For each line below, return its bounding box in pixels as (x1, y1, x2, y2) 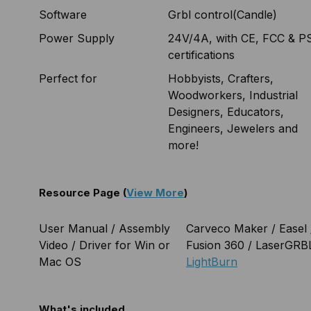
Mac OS (39, 255, 81, 269)
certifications (168, 48, 235, 62)
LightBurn (186, 255, 237, 269)
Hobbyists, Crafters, (168, 72, 274, 86)
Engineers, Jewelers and (168, 121, 298, 136)
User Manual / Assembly (39, 221, 170, 236)
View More (126, 186, 184, 200)
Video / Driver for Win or (39, 238, 170, 253)
